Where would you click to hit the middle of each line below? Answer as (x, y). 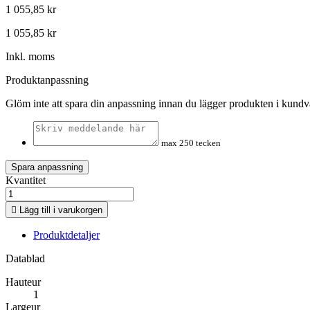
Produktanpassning (47, 80)
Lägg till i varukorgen (61, 210)
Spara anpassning (47, 167)
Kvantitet (26, 181)
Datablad (25, 259)
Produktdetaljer (66, 235)
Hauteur (23, 282)
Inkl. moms (30, 57)
